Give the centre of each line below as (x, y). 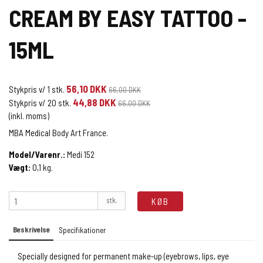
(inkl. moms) (29, 115)
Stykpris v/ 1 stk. (37, 89)
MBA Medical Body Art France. (58, 133)
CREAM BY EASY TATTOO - (128, 17)
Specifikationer (82, 230)
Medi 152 (81, 155)
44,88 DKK (95, 102)
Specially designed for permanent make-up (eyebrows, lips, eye (123, 256)
